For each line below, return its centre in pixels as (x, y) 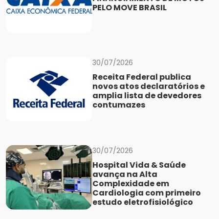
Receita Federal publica (142, 77)
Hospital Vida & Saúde (139, 165)
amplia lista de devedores (147, 96)
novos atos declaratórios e (148, 86)
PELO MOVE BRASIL (129, 7)
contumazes (119, 105)
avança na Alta (125, 175)
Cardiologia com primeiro (146, 193)
